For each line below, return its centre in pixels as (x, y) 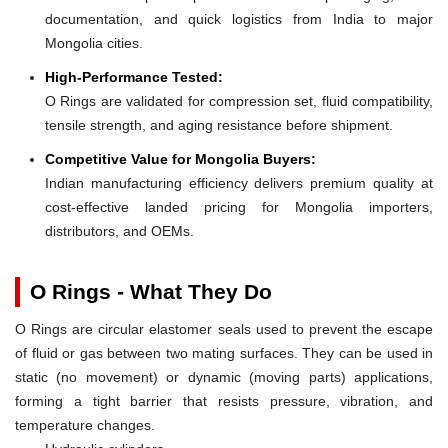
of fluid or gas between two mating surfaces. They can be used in (224, 352)
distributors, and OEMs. (119, 230)
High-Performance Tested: (134, 76)
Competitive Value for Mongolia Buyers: (180, 158)
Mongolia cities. (94, 42)
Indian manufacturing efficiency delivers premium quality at (239, 182)
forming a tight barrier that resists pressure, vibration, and (224, 400)
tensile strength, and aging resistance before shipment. (219, 124)
